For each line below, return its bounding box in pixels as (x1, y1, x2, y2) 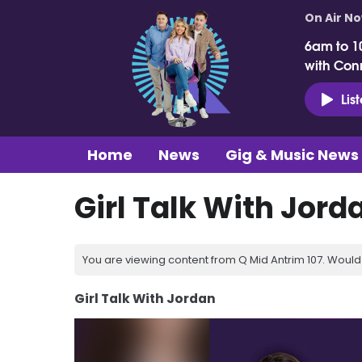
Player (74, 332, 107, 348)
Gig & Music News (225, 144, 359, 165)
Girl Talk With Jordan (74, 289, 216, 307)
